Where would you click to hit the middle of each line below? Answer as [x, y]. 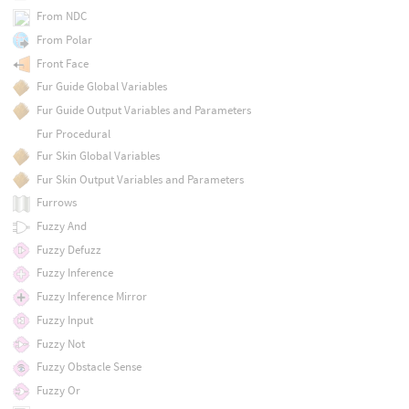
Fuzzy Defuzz [68, 249]
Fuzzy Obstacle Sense [89, 367]
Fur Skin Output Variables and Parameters [140, 179]
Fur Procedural [73, 133]
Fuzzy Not [60, 343]
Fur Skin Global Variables [98, 155]
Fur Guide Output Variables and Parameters [143, 110]
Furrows [56, 203]
